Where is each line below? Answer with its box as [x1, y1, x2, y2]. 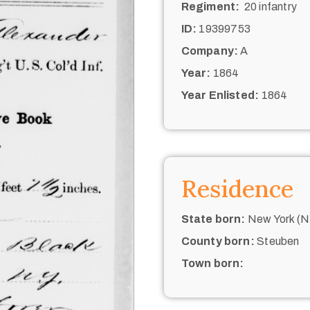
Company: [181, 44, 239, 57]
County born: [181, 235, 255, 247]
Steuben [254, 235, 300, 247]
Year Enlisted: [181, 89, 259, 101]
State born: [181, 212, 246, 225]
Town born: [181, 257, 244, 269]
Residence [181, 173, 293, 203]
